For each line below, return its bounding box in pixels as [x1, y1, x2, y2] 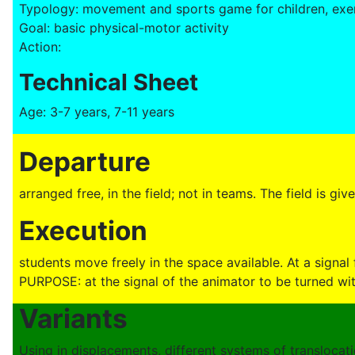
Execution [19, 215, 147, 247]
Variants [19, 303, 128, 335]
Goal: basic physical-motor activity [19, 20, 229, 36]
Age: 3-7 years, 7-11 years [19, 104, 174, 120]
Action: [19, 39, 61, 55]
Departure [19, 146, 151, 178]
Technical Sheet [19, 68, 198, 97]
